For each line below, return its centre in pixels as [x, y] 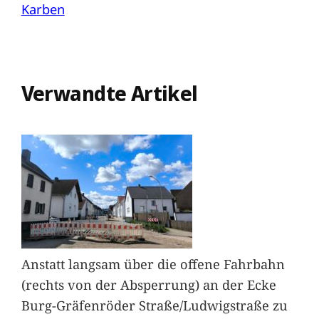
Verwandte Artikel [109, 93]
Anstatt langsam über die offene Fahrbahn [153, 264]
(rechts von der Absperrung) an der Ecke [148, 285]
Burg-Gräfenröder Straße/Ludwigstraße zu [154, 305]
